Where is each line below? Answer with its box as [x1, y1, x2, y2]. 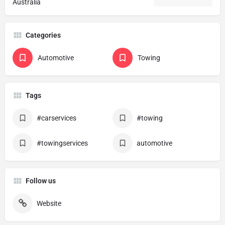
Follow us [26, 176, 56, 185]
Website [37, 199, 61, 207]
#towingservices [37, 139, 88, 147]
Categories [26, 31, 61, 39]
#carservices [37, 114, 76, 122]
